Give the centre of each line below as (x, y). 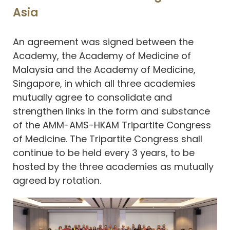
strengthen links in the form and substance (111, 111)
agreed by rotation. (58, 180)
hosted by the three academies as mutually (113, 166)
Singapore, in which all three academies (104, 83)
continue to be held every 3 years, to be (104, 152)
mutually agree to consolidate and (92, 97)
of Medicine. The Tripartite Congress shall (108, 139)
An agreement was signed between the (103, 42)
